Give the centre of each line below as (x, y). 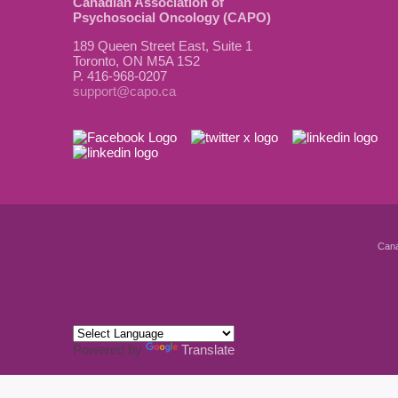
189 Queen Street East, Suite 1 (163, 46)
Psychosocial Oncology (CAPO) (172, 18)
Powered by (109, 350)
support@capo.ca (124, 92)
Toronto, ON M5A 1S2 (136, 61)
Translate (208, 350)
